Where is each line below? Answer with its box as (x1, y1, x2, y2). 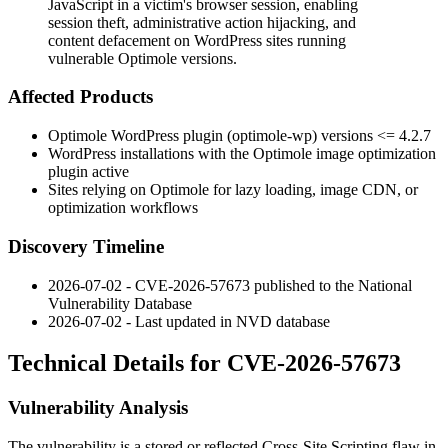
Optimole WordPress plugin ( (48, 127, 232, 145)
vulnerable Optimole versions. (48, 49, 237, 67)
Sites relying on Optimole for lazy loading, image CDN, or (48, 181, 418, 199)
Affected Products (8, 86, 153, 108)
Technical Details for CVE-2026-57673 (8, 350, 401, 377)
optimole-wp (232, 127, 312, 145)
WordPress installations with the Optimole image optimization (48, 145, 436, 163)
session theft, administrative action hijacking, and (48, 13, 356, 31)
